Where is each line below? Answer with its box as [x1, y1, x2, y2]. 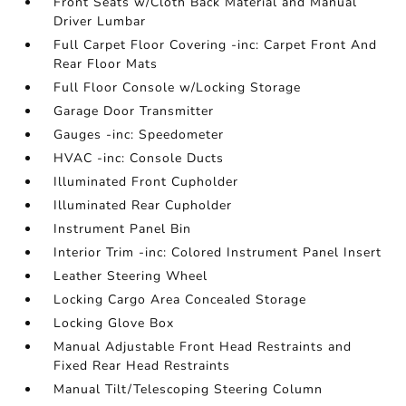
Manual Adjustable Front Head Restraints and [53, 338, 353, 355]
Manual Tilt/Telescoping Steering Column [53, 381, 324, 398]
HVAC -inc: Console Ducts [53, 150, 225, 167]
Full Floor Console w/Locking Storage [53, 79, 302, 96]
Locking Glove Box [53, 314, 175, 332]
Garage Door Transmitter [53, 102, 215, 120]
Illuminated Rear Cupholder [53, 197, 233, 214]
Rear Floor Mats [53, 55, 159, 72]
